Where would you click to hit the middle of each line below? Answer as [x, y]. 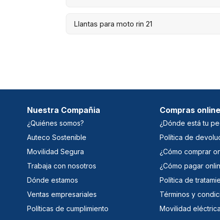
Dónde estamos [53, 180]
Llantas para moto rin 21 [113, 24]
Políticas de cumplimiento [68, 208]
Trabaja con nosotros [62, 165]
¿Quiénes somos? [55, 123]
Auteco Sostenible [57, 137]
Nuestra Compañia [64, 110]
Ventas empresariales [62, 194]
